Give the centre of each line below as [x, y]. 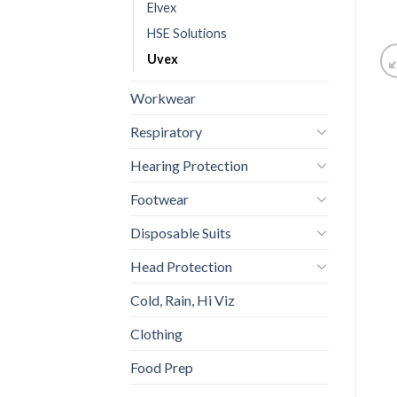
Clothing [156, 333]
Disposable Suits [181, 232]
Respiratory [166, 131]
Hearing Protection [189, 165]
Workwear [163, 97]
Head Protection [181, 266]
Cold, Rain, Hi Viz [183, 300]
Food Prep [162, 367]
